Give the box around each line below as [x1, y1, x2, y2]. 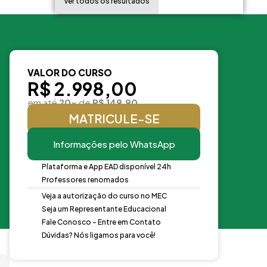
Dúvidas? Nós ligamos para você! [41, 230, 156, 240]
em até [27, 96, 59, 108]
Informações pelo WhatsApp [52, 138, 175, 150]
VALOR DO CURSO [27, 66, 112, 78]
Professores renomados [41, 175, 129, 184]
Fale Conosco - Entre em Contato [41, 217, 161, 226]
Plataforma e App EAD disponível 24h [41, 162, 171, 171]
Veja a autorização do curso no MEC [41, 191, 167, 200]
